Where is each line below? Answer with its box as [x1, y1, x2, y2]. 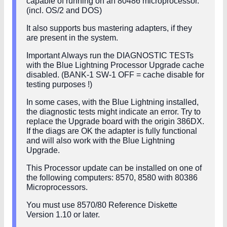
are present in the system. [26, 33, 118, 43]
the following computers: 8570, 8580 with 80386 [26, 173, 198, 182]
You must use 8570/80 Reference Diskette [26, 201, 177, 210]
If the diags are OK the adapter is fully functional [26, 127, 197, 136]
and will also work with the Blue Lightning [26, 136, 175, 145]
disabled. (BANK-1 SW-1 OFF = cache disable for [26, 70, 204, 80]
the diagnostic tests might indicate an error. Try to [26, 107, 201, 117]
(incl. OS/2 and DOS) [26, 6, 102, 15]
